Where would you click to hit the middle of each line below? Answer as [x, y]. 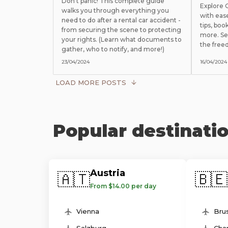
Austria [108, 173]
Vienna [88, 211]
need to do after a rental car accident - [121, 20]
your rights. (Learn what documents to [122, 39]
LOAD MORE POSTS [91, 82]
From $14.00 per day [123, 186]
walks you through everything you [115, 10]
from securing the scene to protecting [121, 30]
